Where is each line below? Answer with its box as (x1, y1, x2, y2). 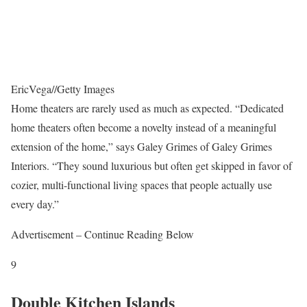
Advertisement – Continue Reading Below (11, 226, 194, 241)
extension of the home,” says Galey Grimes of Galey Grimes (11, 138, 272, 153)
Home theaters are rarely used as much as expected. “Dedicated (11, 100, 284, 115)
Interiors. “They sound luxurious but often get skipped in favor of (11, 158, 292, 173)
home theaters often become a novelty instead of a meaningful (11, 119, 276, 134)
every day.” (11, 196, 59, 211)
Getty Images (57, 81, 114, 96)
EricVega (11, 81, 51, 96)
